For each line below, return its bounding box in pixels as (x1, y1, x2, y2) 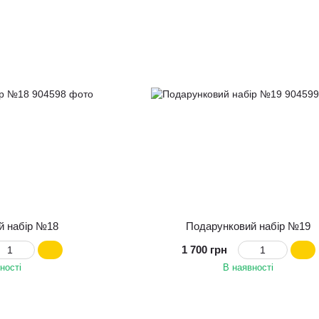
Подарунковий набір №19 (186, 219, 311, 232)
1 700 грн (181, 243, 227, 256)
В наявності (223, 261, 274, 273)
